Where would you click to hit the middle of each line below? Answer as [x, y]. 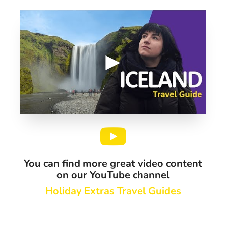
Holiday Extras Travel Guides [113, 191]
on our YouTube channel [113, 175]
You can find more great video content [113, 163]
